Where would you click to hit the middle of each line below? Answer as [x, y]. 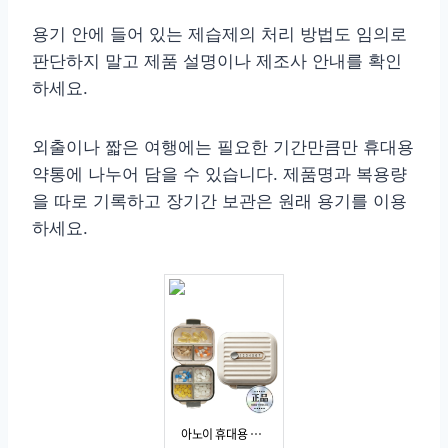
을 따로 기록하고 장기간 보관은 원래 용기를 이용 [219, 200]
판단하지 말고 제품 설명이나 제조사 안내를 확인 [217, 60]
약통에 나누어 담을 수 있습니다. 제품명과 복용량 [219, 173]
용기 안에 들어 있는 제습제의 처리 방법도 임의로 [219, 33]
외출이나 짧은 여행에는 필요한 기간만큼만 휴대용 [223, 146]
